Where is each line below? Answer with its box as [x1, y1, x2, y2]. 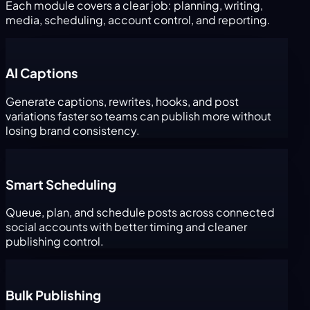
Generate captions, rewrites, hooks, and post [6, 93, 239, 109]
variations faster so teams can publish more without [6, 108, 271, 123]
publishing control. [6, 234, 104, 249]
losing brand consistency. [6, 122, 140, 138]
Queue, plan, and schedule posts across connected [6, 205, 275, 220]
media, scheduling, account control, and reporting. [6, 12, 271, 27]
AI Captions [6, 65, 78, 82]
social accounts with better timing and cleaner [6, 219, 247, 235]
